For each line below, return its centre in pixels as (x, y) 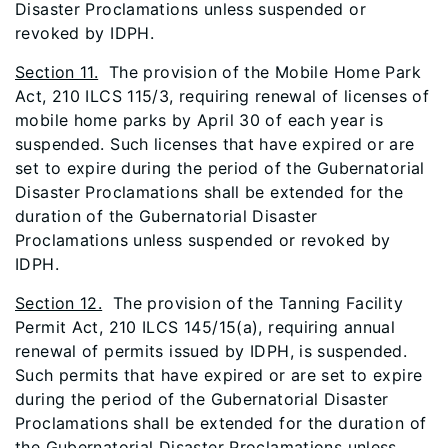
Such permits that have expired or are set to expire (219, 375)
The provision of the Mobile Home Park (260, 72)
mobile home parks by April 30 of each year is (199, 120)
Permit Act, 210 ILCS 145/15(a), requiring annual (205, 327)
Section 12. (59, 303)
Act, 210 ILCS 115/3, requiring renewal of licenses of (222, 96)
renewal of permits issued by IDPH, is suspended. (211, 351)
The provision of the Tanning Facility (253, 303)
